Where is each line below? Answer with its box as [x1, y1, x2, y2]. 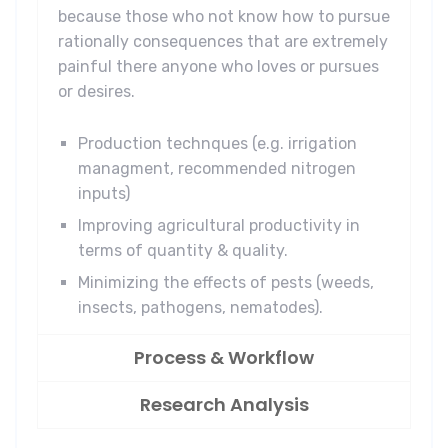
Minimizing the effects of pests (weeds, [78, 273, 374, 293]
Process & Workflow [134, 345, 314, 371]
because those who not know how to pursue [58, 7, 390, 27]
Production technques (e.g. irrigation [78, 134, 357, 154]
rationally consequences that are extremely [58, 32, 388, 52]
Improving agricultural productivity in [78, 216, 360, 236]
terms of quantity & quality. [78, 241, 288, 261]
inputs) [78, 184, 130, 204]
